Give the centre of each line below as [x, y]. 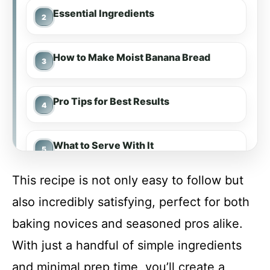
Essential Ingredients [104, 13]
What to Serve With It [103, 145]
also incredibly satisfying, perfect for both [131, 202]
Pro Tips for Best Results [111, 101]
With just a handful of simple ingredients [127, 245]
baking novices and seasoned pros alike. [127, 224]
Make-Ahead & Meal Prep [113, 189]
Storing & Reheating [100, 233]
